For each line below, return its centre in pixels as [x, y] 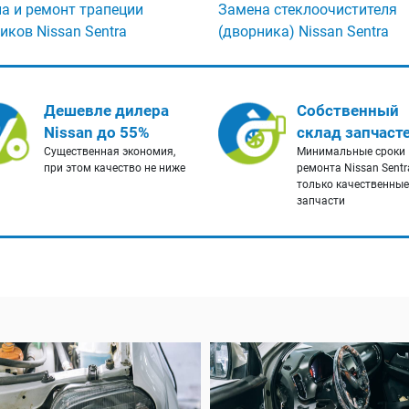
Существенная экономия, [109, 152]
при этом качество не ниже [114, 168]
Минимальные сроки [351, 152]
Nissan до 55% [96, 133]
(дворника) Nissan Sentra [304, 32]
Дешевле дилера [106, 111]
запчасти [321, 201]
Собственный [348, 111]
